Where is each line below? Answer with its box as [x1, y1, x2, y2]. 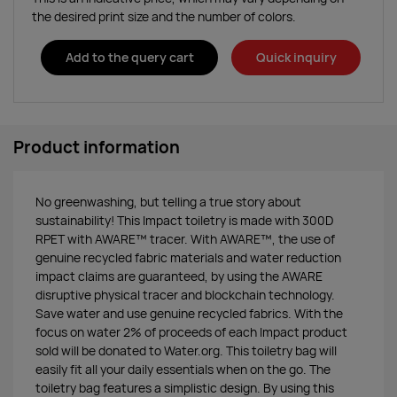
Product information [13, 136, 180, 159]
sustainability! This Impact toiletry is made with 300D [35, 212, 333, 229]
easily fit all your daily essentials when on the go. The [35, 361, 331, 378]
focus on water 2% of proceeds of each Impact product [35, 323, 347, 340]
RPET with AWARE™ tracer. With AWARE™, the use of [35, 230, 335, 247]
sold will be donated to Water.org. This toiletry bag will [35, 342, 337, 359]
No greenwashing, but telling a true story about [35, 193, 301, 210]
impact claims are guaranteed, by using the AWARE [35, 268, 323, 284]
